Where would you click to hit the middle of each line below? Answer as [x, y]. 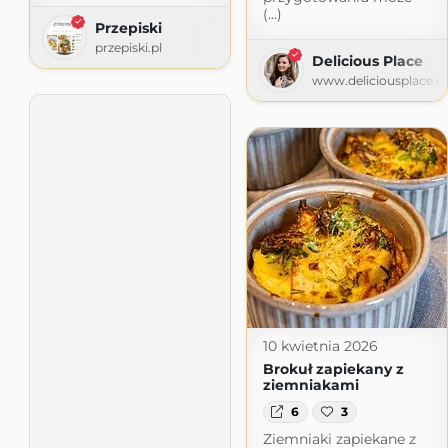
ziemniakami [310, 384]
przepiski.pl [128, 47]
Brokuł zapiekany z [333, 368]
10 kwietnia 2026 [320, 345]
